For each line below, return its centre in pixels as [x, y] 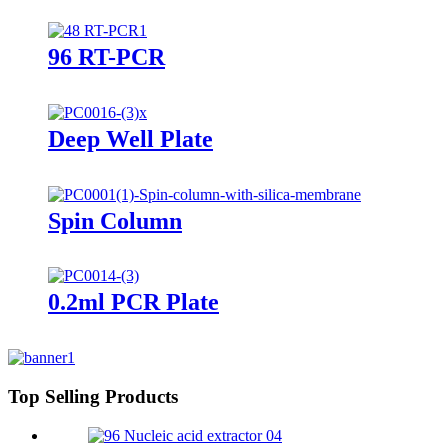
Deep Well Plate [130, 138]
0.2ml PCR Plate [133, 302]
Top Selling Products [93, 397]
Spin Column [115, 220]
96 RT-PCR [106, 56]
